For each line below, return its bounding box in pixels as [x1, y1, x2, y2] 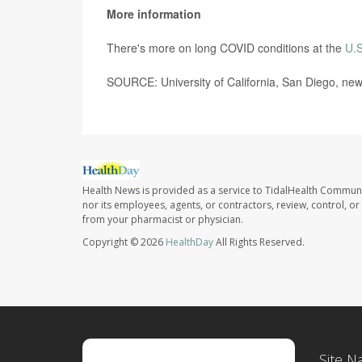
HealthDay [166, 235, 213, 250]
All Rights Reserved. [213, 235, 305, 250]
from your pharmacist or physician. [82, 213, 243, 227]
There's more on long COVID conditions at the [107, 40, 345, 57]
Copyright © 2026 [82, 235, 166, 250]
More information [107, 6, 201, 23]
